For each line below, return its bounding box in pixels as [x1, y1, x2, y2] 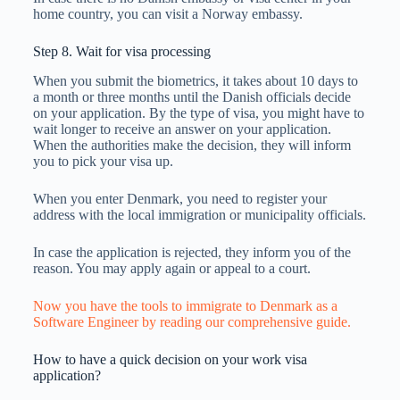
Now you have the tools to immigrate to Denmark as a [32, 297, 337, 313]
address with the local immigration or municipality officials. [32, 206, 366, 222]
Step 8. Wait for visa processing [32, 43, 211, 59]
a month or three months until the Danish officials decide [32, 88, 351, 104]
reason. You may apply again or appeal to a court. [32, 260, 311, 276]
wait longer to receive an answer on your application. [32, 121, 331, 137]
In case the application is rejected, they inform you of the [32, 244, 351, 260]
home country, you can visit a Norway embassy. [32, 5, 303, 21]
